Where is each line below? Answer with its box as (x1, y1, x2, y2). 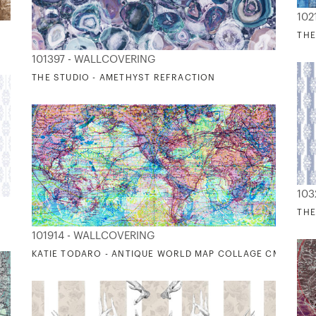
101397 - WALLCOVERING (32, 54, 157, 66)
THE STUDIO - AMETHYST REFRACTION (32, 73, 216, 83)
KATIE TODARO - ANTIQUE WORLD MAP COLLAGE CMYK (32, 250, 293, 259)
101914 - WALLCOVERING (32, 231, 156, 242)
